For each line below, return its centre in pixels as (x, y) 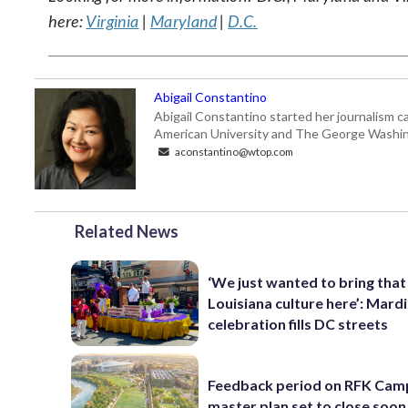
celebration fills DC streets (298, 324)
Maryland (184, 21)
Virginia (112, 21)
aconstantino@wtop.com (233, 151)
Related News (127, 231)
